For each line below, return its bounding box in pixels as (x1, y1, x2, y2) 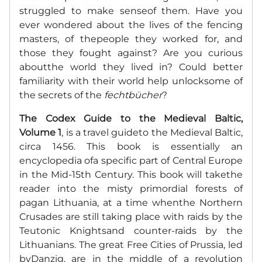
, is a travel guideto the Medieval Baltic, (61, 126, 243, 138)
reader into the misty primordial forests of (19, 182, 243, 194)
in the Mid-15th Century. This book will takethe (19, 168, 243, 180)
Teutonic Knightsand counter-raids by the (19, 225, 243, 236)
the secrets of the (19, 89, 104, 101)
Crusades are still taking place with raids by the (19, 211, 243, 222)
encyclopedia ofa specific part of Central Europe (19, 154, 243, 166)
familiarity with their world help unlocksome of (19, 75, 243, 87)
